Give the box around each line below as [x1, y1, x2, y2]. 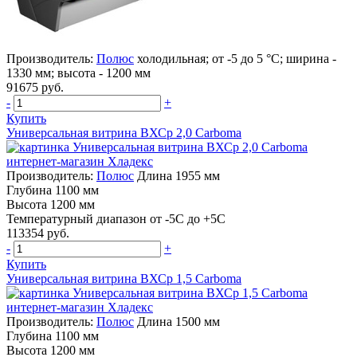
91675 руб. [6, 80, 64, 94]
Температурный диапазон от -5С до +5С [6, 211, 226, 226]
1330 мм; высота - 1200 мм [6, 65, 151, 80]
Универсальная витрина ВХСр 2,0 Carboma [6, 125, 241, 139]
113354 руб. [6, 226, 69, 240]
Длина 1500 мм [137, 314, 220, 328]
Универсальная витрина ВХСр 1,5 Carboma [6, 271, 241, 285]
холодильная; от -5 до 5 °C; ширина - [137, 51, 336, 65]
